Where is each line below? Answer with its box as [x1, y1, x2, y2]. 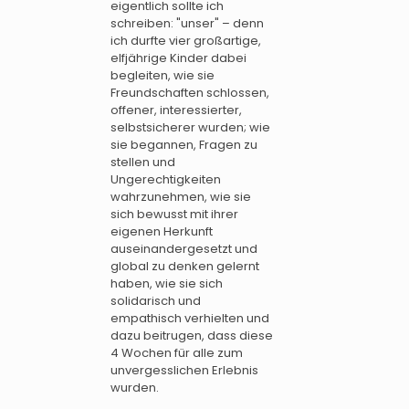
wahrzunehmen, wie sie [110, 188, 251, 206]
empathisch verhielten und [110, 309, 269, 328]
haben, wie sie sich [110, 275, 223, 293]
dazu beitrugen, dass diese [110, 327, 273, 345]
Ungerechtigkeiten [110, 171, 221, 189]
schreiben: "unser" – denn [110, 15, 264, 33]
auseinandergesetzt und [110, 240, 257, 258]
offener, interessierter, [110, 101, 242, 120]
